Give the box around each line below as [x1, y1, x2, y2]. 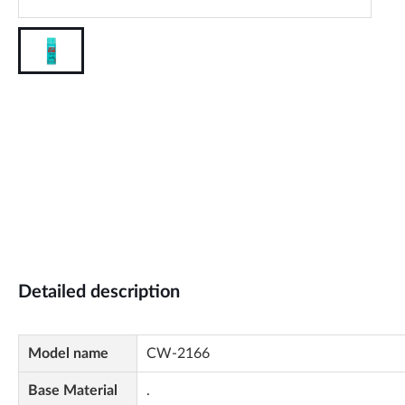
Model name [28, 346, 108, 361]
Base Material [28, 383, 118, 398]
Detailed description [18, 283, 180, 301]
